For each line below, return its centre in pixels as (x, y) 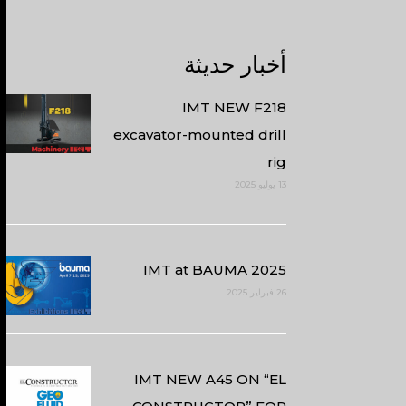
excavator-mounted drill (200, 135)
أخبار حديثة (235, 64)
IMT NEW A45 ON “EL (210, 379)
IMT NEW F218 (234, 107)
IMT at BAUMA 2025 (215, 270)
